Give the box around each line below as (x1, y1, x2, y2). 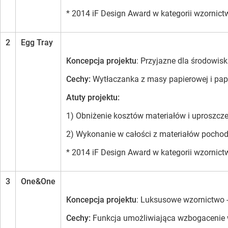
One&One (21, 177, 55, 187)
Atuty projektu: (66, 93, 120, 103)
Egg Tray (21, 38, 53, 48)
